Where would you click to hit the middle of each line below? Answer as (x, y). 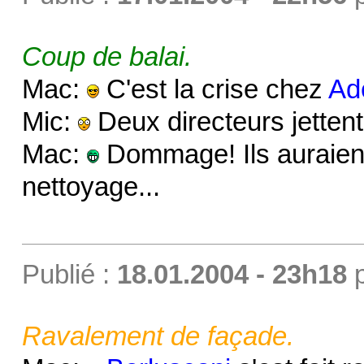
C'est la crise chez (213, 89)
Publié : (69, 274)
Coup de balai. (106, 56)
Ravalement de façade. (158, 336)
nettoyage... (91, 186)
